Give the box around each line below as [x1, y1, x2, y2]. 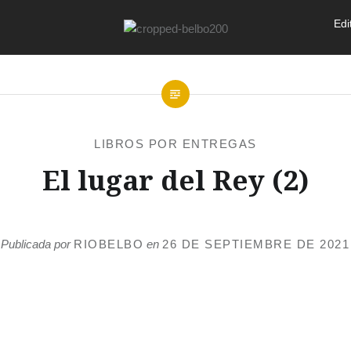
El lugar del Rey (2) [42, 161, 309, 198]
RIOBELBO [74, 237, 144, 251]
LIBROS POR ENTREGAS [94, 137, 257, 150]
